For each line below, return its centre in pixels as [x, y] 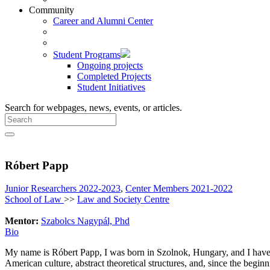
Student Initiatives [111, 87]
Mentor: [22, 221]
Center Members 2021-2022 [179, 189]
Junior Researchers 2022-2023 [63, 189]
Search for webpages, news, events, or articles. [93, 108]
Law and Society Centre [123, 199]
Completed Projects [114, 76]
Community [52, 10]
